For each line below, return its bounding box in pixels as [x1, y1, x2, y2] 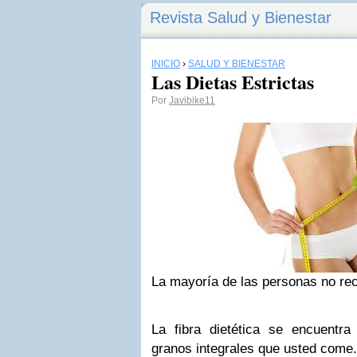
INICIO [151, 58, 180, 69]
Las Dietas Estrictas [151, 68, 314, 96]
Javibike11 [169, 95, 215, 106]
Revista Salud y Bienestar [150, 9, 331, 26]
